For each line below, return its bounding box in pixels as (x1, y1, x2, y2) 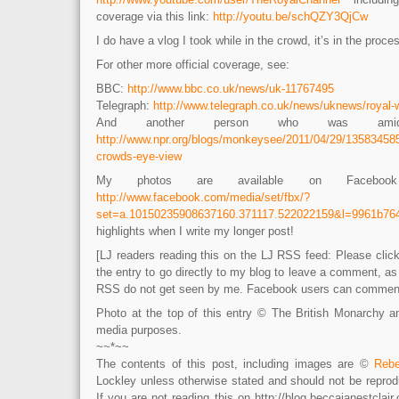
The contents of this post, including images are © (96, 357, 375, 370)
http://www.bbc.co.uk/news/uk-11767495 (127, 82, 334, 95)
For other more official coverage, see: (96, 58, 289, 71)
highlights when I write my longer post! (96, 224, 294, 238)
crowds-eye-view (96, 150, 182, 163)
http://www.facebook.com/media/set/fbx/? (96, 191, 310, 204)
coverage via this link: (96, 10, 213, 23)
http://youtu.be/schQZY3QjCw (213, 10, 368, 23)
